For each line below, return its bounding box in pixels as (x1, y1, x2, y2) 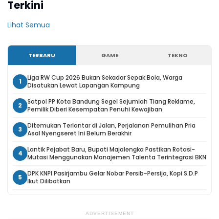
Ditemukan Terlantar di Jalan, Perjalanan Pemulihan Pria (27, 121, 196, 130)
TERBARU (28, 51, 55, 60)
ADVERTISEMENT (85, 211, 134, 217)
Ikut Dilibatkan (27, 177, 70, 186)
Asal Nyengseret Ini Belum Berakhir (27, 129, 131, 138)
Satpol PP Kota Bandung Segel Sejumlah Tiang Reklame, (27, 97, 195, 106)
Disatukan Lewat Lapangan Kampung (27, 81, 140, 90)
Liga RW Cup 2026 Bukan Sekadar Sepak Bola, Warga (27, 73, 182, 82)
